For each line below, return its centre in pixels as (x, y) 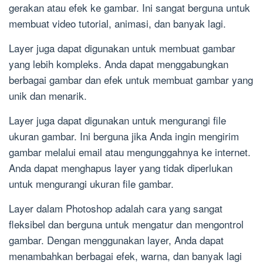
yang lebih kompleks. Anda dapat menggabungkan (119, 64)
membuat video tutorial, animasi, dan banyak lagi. (117, 23)
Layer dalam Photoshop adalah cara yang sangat (116, 208)
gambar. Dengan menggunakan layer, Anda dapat (116, 240)
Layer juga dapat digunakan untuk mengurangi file (117, 120)
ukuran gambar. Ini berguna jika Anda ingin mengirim (124, 136)
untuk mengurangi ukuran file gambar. (91, 184)
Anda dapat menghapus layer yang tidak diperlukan (121, 168)
